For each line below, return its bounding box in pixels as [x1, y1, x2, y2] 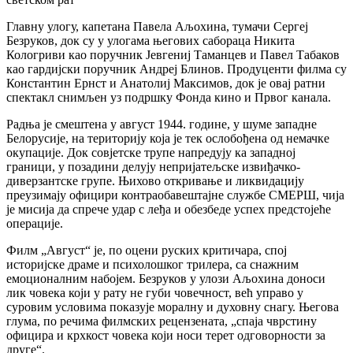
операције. [6, 216, 63, 230]
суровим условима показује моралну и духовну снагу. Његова [6, 299, 339, 314]
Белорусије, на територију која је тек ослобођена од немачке [6, 131, 329, 145]
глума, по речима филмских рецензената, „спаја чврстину [6, 314, 317, 328]
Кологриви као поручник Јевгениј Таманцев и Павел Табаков [6, 47, 340, 61]
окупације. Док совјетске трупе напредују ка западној [6, 145, 295, 159]
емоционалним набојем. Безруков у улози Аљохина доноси [6, 271, 325, 285]
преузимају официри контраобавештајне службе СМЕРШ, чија [6, 188, 344, 202]
